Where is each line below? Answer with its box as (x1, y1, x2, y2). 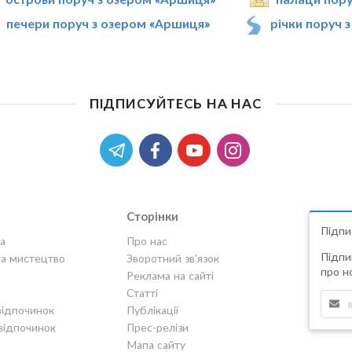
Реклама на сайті (126, 269, 214, 282)
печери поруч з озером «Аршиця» (6, 15, 211, 31)
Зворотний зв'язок (126, 251, 219, 265)
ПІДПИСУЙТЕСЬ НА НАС (89, 95, 262, 112)
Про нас (126, 234, 167, 247)
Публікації (126, 303, 178, 317)
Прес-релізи (126, 321, 189, 334)
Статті (126, 286, 158, 299)
